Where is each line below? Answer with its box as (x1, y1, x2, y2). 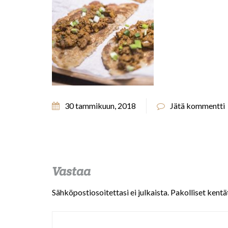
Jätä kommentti (170, 101, 225, 110)
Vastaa (52, 163, 91, 179)
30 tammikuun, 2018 (65, 101, 136, 110)
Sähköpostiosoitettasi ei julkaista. (52, 187, 169, 197)
